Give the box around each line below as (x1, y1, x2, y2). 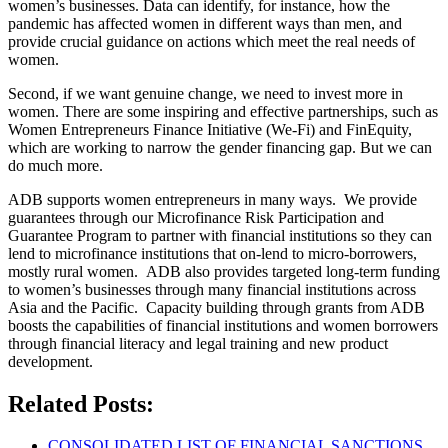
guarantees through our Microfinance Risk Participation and (8, 208, 384, 226)
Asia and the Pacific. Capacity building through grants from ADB (8, 298, 425, 316)
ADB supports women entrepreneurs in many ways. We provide (8, 190, 417, 208)
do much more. (8, 156, 103, 174)
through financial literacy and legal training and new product (8, 334, 388, 352)
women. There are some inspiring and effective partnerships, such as (8, 102, 438, 120)
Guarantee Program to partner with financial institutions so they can (8, 226, 432, 244)
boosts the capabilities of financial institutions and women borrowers (8, 316, 438, 334)
